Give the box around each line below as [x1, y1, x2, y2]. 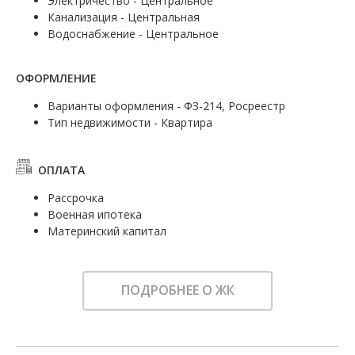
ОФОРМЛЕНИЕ [16, 70, 97, 86]
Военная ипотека [48, 206, 142, 222]
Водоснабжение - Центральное [48, 25, 219, 41]
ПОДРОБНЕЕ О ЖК [120, 281, 235, 300]
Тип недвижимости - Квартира [48, 114, 212, 130]
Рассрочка [48, 189, 104, 205]
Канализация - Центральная [48, 9, 200, 25]
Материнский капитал [48, 223, 166, 239]
